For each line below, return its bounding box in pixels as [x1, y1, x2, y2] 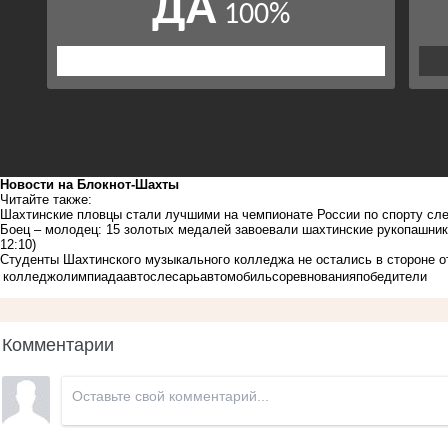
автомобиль [200, 268, 272, 284]
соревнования [272, 268, 356, 284]
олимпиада [56, 268, 123, 284]
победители [356, 268, 427, 284]
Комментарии [2, 329, 114, 356]
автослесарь [123, 268, 200, 284]
